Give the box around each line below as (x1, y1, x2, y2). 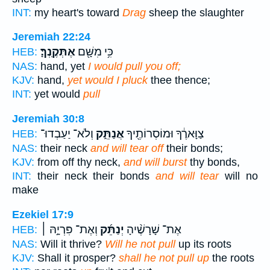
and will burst (124, 156, 187, 168)
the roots (209, 251, 254, 264)
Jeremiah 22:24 (12, 31, 90, 43)
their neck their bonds (31, 170, 155, 182)
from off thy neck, (34, 156, 124, 168)
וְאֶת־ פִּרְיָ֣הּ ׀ (40, 222, 98, 236)
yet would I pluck (67, 74, 148, 87)
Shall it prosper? (34, 251, 119, 264)
